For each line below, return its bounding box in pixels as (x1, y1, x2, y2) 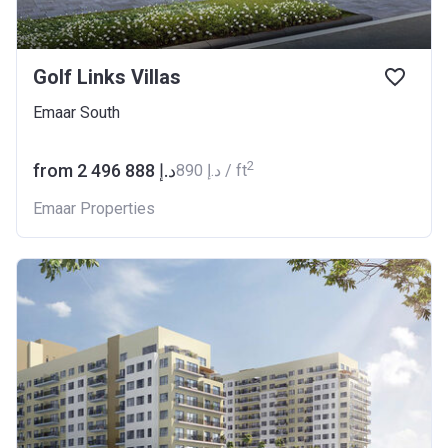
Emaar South (33, 102, 120, 122)
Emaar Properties (33, 198, 155, 218)
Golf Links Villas (33, 64, 181, 89)
